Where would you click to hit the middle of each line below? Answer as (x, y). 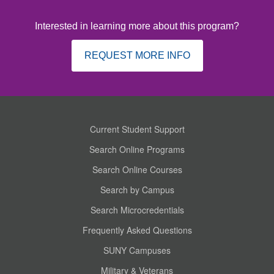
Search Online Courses (137, 169)
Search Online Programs (137, 149)
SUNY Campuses (137, 250)
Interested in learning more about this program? (137, 26)
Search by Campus (137, 189)
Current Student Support (137, 129)
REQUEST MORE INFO (137, 55)
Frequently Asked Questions (137, 230)
